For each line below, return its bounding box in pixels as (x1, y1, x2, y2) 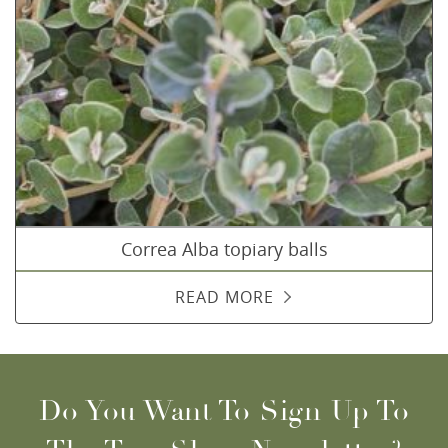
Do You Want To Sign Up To (38, 393, 410, 428)
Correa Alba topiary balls (120, 236, 328, 261)
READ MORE (174, 285, 274, 308)
